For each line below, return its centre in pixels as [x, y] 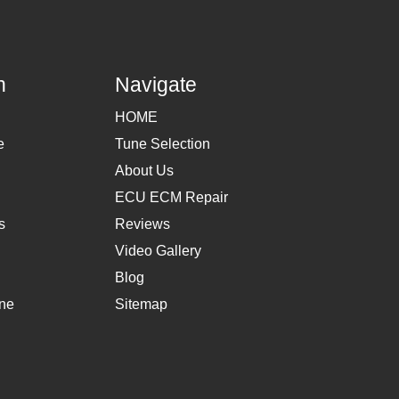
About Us [145, 171]
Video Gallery [159, 251]
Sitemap [142, 305]
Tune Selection [163, 144]
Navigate [156, 85]
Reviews [143, 224]
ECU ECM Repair [172, 198]
